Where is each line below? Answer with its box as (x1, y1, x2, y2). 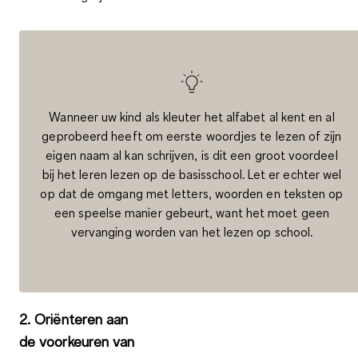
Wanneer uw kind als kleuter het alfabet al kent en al (49, 109, 335, 125)
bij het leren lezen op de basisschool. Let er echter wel (42, 166, 342, 183)
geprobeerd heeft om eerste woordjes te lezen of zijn (42, 128, 342, 145)
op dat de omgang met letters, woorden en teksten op (40, 185, 344, 202)
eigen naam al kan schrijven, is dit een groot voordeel (46, 147, 338, 164)
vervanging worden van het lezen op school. (70, 224, 313, 241)
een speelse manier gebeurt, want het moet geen (54, 205, 329, 221)
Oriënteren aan (30, 308, 129, 328)
